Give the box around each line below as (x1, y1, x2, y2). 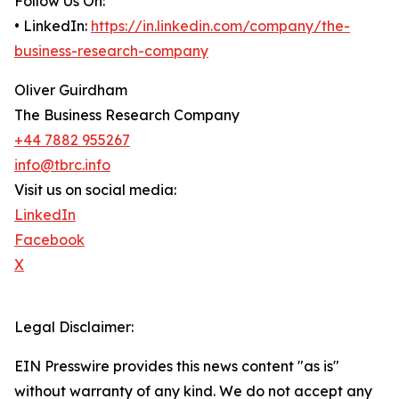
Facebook (14, 231, 85, 249)
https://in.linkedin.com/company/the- (91, 17, 350, 36)
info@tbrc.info (14, 156, 110, 175)
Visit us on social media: (14, 181, 176, 199)
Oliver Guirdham (14, 81, 127, 100)
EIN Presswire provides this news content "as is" (14, 357, 339, 376)
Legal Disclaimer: (14, 318, 134, 337)
